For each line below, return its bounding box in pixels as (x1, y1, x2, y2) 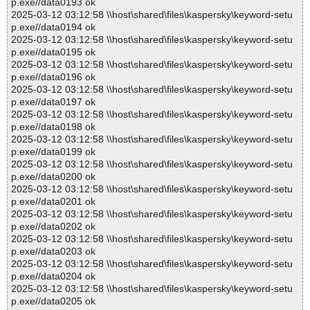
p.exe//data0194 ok (11, 21, 95, 33)
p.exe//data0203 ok (11, 246, 95, 257)
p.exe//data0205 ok (11, 295, 95, 307)
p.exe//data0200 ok (11, 171, 95, 183)
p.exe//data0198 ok (11, 121, 95, 133)
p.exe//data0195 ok (11, 46, 95, 58)
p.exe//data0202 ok (11, 221, 95, 232)
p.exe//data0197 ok (11, 96, 95, 108)
